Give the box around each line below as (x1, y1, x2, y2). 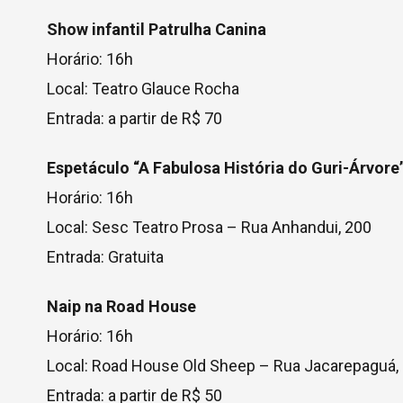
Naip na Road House (47, 297, 196, 316)
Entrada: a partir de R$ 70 (47, 109, 222, 128)
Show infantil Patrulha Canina (47, 20, 266, 39)
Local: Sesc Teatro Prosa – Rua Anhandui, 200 (47, 218, 372, 237)
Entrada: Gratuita (47, 247, 164, 266)
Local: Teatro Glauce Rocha (47, 79, 239, 98)
